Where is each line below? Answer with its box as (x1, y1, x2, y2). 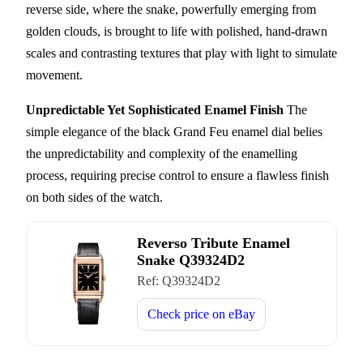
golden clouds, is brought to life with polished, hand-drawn (26, 23, 327, 38)
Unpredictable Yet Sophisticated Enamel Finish (26, 102, 284, 117)
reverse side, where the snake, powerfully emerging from (26, 2, 316, 16)
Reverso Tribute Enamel (137, 234, 290, 251)
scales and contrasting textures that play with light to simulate (26, 45, 337, 60)
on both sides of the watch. (26, 190, 163, 204)
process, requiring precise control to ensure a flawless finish (26, 168, 329, 182)
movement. (26, 67, 83, 82)
